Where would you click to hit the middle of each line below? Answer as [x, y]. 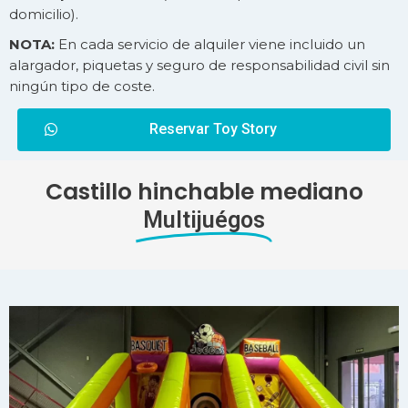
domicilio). [44, 15]
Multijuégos [204, 219]
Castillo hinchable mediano [204, 191]
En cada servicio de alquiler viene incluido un [212, 45]
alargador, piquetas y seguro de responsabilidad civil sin [199, 66]
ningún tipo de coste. [82, 87]
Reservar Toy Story [213, 128]
